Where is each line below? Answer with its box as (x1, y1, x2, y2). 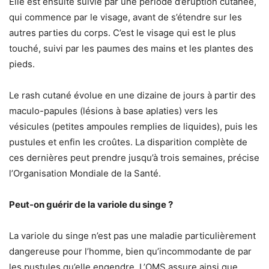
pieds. (9, 58, 35, 70)
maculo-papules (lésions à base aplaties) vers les (9, 105, 218, 116)
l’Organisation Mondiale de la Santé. (9, 168, 161, 179)
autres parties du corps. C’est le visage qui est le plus (9, 27, 236, 38)
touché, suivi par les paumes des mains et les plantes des (9, 43, 253, 54)
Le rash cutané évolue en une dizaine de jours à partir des (9, 89, 256, 101)
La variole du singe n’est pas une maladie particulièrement (9, 230, 256, 241)
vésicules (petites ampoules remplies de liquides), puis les (9, 121, 258, 132)
